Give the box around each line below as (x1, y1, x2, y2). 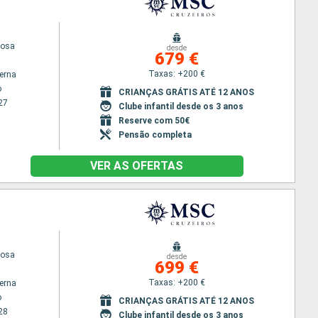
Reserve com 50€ (118, 115, 190, 126)
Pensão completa (118, 129, 192, 140)
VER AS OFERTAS (90, 159, 183, 172)
